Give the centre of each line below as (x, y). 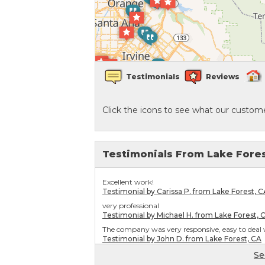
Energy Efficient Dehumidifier (89, 91)
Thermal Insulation (66, 112)
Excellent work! (128, 182)
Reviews (223, 77)
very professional (131, 206)
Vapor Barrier (56, 70)
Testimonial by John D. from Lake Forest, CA (182, 239)
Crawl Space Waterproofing (85, 49)
